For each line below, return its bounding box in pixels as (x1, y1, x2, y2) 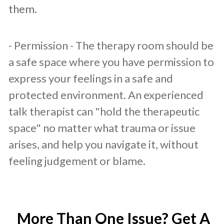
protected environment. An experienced (8, 88, 203, 101)
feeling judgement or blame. (8, 154, 145, 167)
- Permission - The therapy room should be (8, 38, 213, 52)
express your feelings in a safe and (8, 71, 173, 85)
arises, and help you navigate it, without (8, 137, 198, 151)
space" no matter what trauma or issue (8, 121, 195, 134)
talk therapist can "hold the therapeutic (8, 104, 199, 118)
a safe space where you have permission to (8, 55, 214, 68)
